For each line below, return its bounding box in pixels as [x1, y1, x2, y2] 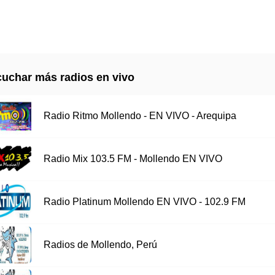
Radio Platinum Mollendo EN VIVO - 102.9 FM [43, 196, 246, 207]
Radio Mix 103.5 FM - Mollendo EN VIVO [43, 153, 222, 165]
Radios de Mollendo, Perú [43, 239, 157, 250]
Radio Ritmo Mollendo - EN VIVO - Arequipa [43, 110, 236, 122]
